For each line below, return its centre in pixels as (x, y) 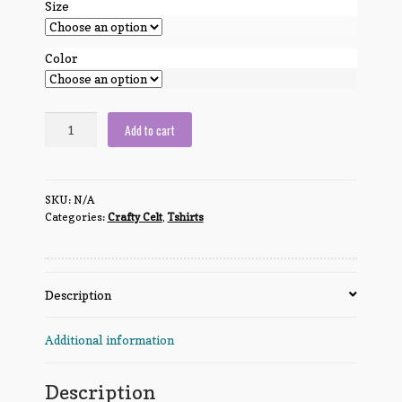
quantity (67, 181)
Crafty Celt (135, 217)
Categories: (76, 217)
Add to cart (150, 130)
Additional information (109, 340)
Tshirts (185, 217)
